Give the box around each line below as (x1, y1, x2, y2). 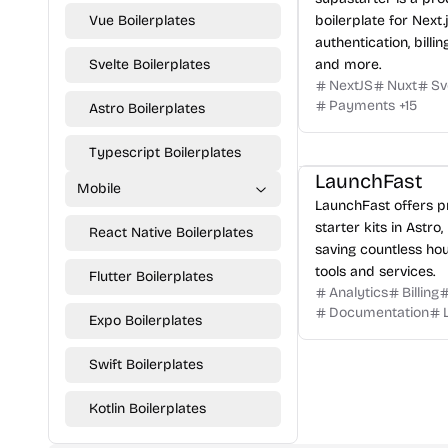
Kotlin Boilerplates (89, 400, 206, 417)
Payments (329, 97, 395, 114)
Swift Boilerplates (89, 356, 203, 373)
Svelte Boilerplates (89, 56, 210, 73)
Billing (402, 284, 439, 301)
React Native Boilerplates (89, 224, 253, 241)
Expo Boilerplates (89, 312, 202, 329)
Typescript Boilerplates (89, 144, 241, 161)
